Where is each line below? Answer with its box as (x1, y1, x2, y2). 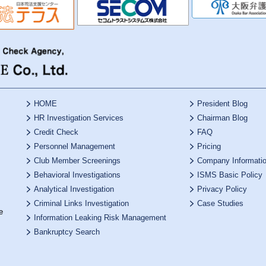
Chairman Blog (197, 113, 248, 122)
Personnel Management (34, 142, 115, 151)
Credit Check (34, 128, 78, 137)
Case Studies (197, 199, 243, 208)
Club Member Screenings (34, 156, 121, 165)
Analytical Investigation (34, 185, 114, 194)
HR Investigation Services (34, 113, 123, 122)
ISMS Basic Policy (197, 170, 262, 179)
